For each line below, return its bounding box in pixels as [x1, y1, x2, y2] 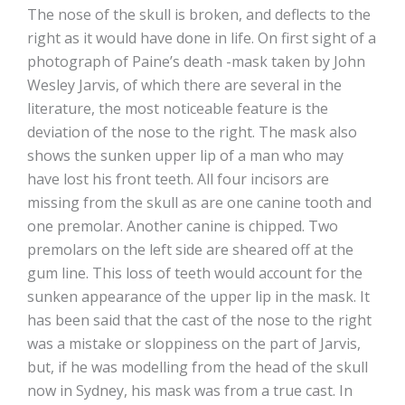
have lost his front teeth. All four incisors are [27, 169, 329, 190]
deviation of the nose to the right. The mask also [27, 122, 357, 143]
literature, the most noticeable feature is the [27, 99, 328, 119]
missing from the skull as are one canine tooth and [27, 193, 372, 213]
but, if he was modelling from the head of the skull [27, 357, 368, 378]
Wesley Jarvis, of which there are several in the [27, 75, 342, 96]
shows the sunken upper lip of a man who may [27, 146, 344, 166]
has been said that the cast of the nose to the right [27, 310, 372, 331]
